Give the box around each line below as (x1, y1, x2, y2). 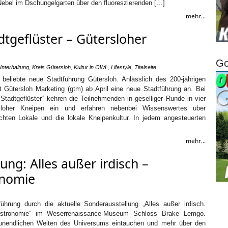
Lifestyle (111, 64, 131, 70)
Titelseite (134, 64, 156, 70)
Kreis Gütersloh (32, 64, 71, 70)
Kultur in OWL (74, 64, 108, 70)
